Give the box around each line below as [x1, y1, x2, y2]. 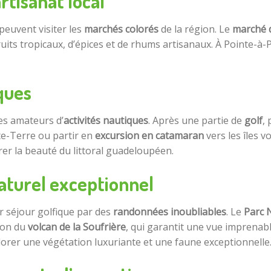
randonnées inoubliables [113, 205, 226, 219]
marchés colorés [84, 22, 158, 36]
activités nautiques [64, 114, 148, 128]
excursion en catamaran [95, 129, 204, 143]
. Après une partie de [148, 114, 244, 128]
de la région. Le [158, 22, 232, 36]
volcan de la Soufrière [28, 220, 126, 234]
